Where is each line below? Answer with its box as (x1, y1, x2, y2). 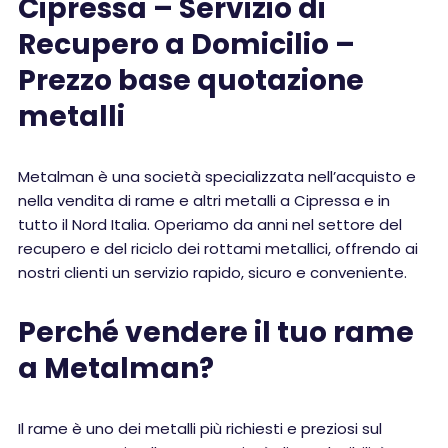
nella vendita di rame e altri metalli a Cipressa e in (18, 190, 390, 211)
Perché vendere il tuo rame (18, 313, 414, 352)
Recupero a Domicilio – (18, 25, 355, 64)
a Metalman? (18, 349, 214, 388)
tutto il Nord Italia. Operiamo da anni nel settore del (18, 214, 402, 235)
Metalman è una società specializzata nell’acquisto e (18, 166, 416, 187)
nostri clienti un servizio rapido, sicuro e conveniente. (18, 262, 407, 283)
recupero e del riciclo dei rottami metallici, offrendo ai (18, 238, 418, 259)
